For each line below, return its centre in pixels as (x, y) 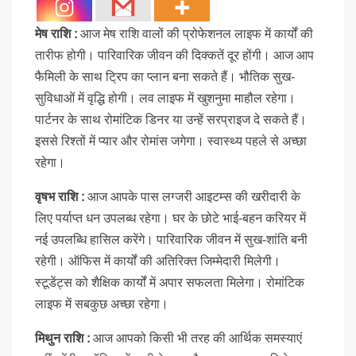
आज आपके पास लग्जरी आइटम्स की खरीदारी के (194, 196)
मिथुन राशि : (64, 338)
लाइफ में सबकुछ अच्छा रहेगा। (102, 304)
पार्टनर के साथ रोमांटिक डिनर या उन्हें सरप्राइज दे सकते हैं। (171, 119)
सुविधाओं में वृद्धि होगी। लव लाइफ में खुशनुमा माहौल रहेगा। (166, 98)
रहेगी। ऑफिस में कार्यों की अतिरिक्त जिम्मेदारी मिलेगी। (158, 261)
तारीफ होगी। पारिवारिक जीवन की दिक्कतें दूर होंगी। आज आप (175, 55)
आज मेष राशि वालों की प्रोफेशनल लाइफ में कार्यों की (197, 33)
